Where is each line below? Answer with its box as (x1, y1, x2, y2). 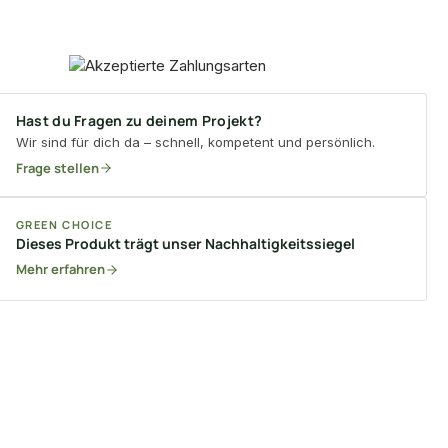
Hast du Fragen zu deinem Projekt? (15, 110, 263, 130)
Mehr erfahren (15, 260, 105, 279)
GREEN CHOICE (15, 217, 113, 233)
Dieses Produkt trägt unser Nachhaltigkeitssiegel (15, 234, 355, 254)
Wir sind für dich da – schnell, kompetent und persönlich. (15, 133, 375, 150)
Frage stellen (15, 158, 99, 177)
